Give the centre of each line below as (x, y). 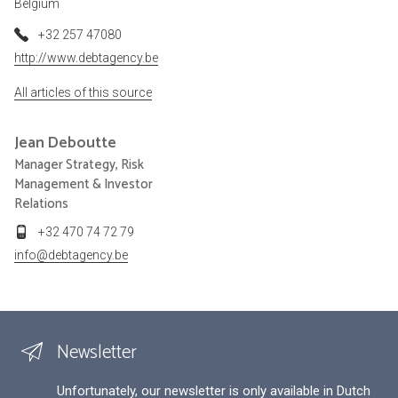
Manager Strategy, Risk (79, 164)
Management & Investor (84, 184)
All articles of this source (83, 92)
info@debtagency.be (71, 255)
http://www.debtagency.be (86, 57)
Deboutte (81, 143)
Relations (41, 203)
